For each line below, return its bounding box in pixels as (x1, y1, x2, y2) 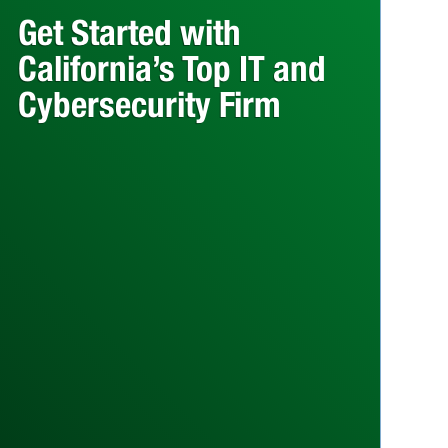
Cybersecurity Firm (17, 82, 281, 125)
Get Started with (17, 10, 241, 53)
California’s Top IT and (17, 46, 326, 89)
